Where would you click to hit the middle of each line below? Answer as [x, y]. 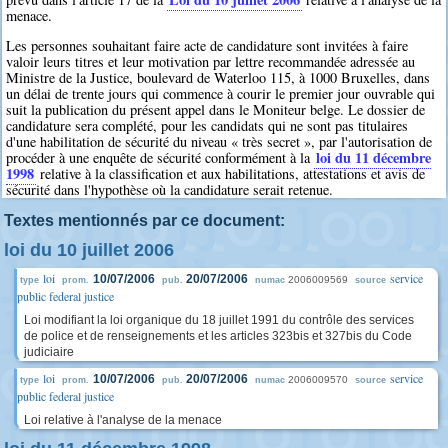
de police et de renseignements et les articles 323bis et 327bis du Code [218, 336]
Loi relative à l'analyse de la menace [123, 420]
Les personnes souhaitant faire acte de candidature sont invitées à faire [207, 46]
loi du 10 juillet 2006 [89, 250]
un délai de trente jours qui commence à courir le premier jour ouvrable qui [221, 94]
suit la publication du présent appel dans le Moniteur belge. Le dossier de [216, 110]
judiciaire [49, 352]
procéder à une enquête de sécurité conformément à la [160, 158]
